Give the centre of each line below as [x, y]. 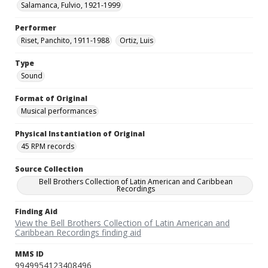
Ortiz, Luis [136, 41]
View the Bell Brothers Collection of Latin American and [122, 223]
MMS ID [29, 254]
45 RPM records [48, 147]
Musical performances [59, 111]
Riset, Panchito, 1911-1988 [65, 41]
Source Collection [49, 169]
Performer [36, 28]
